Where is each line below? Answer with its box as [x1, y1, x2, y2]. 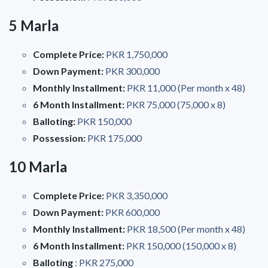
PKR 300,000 [105, 65, 160, 77]
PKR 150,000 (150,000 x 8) [126, 239, 236, 251]
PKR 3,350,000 [106, 189, 167, 201]
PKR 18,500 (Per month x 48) [127, 223, 245, 234]
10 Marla [9, 157, 67, 175]
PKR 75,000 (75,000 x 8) [126, 98, 226, 110]
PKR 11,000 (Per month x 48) [127, 81, 245, 93]
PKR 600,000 [105, 206, 160, 218]
